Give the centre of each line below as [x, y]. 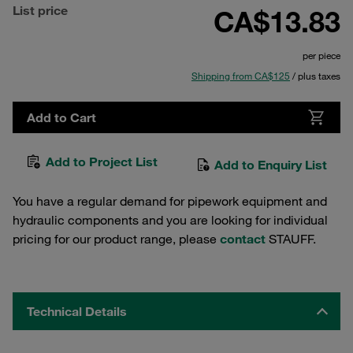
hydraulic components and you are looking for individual [170, 220]
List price [40, 10]
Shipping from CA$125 [241, 76]
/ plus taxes [315, 76]
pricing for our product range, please [116, 239]
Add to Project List [102, 162]
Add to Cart [61, 117]
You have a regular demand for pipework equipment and [170, 201]
